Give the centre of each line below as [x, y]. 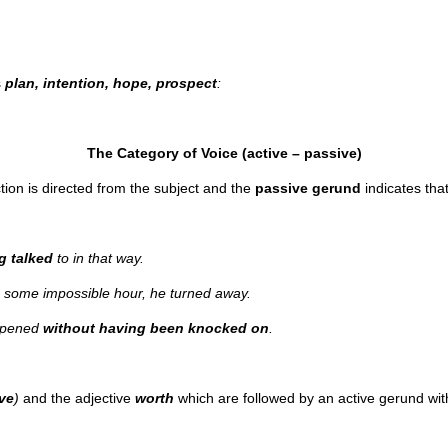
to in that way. [98, 258]
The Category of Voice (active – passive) [224, 153]
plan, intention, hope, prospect [111, 83]
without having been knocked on [156, 328]
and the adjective [79, 398]
